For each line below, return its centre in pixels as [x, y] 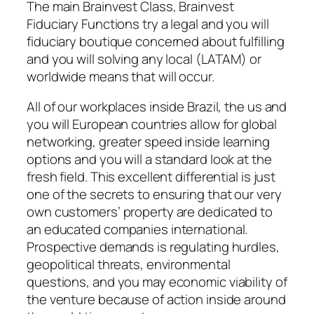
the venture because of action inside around [156, 300]
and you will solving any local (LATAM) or [144, 59]
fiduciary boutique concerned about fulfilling [156, 41]
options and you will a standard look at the [149, 159]
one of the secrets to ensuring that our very [154, 194]
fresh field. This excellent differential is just [151, 177]
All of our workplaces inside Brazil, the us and [157, 107]
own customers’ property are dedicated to [150, 212]
